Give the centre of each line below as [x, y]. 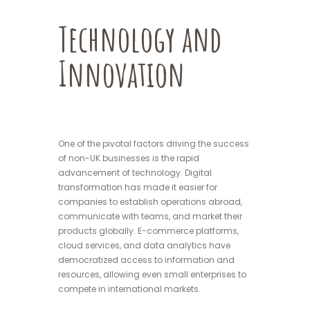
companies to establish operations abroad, [150, 202]
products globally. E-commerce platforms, [148, 231]
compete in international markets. [129, 289]
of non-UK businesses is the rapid [129, 158]
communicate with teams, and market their [150, 217]
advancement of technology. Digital [135, 173]
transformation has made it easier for [138, 188]
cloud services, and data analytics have [144, 246]
